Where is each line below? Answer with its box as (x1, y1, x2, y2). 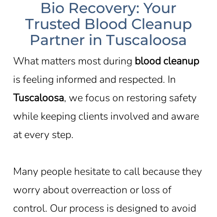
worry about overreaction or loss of (13, 183, 171, 197)
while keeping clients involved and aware (13, 109, 199, 124)
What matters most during (13, 54, 135, 68)
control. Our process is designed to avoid (13, 201, 196, 216)
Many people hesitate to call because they (13, 164, 202, 179)
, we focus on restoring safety (63, 91, 197, 105)
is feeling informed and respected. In (13, 72, 176, 87)
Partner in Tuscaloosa (30, 31, 187, 49)
